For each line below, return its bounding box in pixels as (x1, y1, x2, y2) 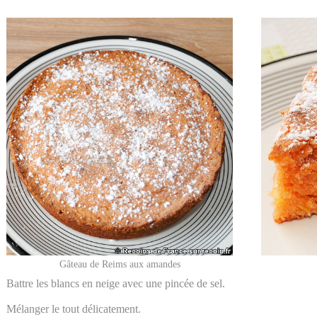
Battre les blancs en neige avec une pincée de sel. (6, 277, 225, 289)
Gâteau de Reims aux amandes (59, 258, 180, 270)
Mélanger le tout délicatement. (6, 302, 141, 315)
